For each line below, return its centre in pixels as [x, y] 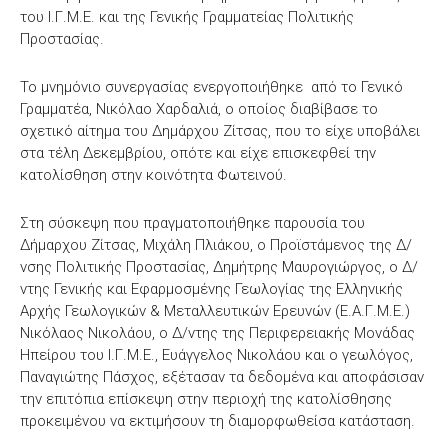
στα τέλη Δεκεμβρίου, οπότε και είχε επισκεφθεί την [198, 152]
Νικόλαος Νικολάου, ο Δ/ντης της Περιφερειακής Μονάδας [217, 332]
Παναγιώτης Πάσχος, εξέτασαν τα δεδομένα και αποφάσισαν [222, 376]
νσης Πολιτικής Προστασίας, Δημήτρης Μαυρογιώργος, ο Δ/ [219, 266]
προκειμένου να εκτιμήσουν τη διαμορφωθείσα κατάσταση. [217, 420]
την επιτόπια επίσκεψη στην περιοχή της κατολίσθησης [206, 398]
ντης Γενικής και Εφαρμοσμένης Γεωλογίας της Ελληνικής [211, 288]
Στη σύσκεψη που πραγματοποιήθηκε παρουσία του [192, 222]
